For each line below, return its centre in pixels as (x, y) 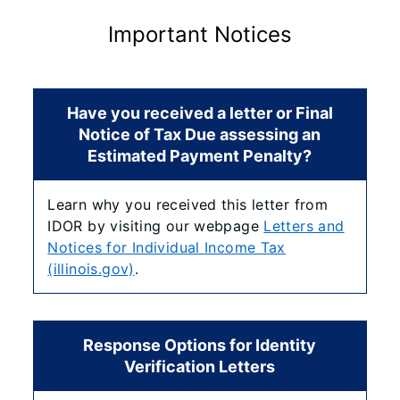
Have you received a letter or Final (200, 113)
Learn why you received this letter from (188, 204)
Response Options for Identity (200, 345)
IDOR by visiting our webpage (156, 226)
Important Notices (200, 34)
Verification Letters (200, 367)
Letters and (304, 226)
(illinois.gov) (91, 269)
